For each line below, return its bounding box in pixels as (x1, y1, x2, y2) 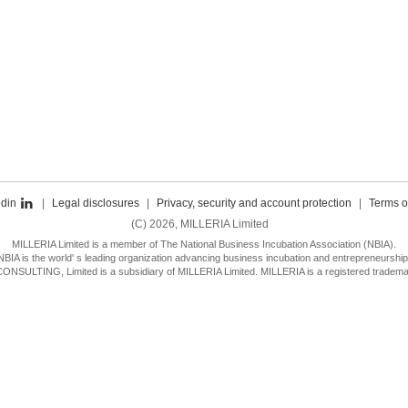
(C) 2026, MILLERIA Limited (130, 218, 269, 230)
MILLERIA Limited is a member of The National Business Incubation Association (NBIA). (12, 239, 396, 250)
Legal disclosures (51, 197, 139, 209)
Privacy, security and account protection (156, 197, 352, 209)
